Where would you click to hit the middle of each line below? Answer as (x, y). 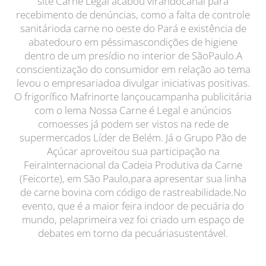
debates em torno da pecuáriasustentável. (133, 233)
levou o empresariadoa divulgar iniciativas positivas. (133, 83)
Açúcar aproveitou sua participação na (133, 151)
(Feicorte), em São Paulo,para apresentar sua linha (133, 178)
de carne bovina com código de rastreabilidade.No (133, 192)
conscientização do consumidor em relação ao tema (133, 69)
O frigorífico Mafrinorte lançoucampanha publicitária (133, 96)
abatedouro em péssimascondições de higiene (133, 42)
